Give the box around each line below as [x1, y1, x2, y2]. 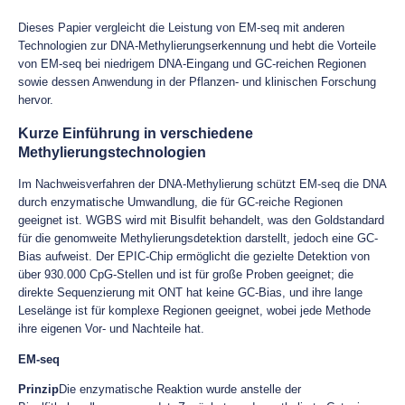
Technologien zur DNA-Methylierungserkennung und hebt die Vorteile [18, 39, 376, 52]
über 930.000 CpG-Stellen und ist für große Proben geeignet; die [18, 268, 353, 281]
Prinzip [18, 382, 59, 396]
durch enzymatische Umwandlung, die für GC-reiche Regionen [18, 195, 343, 209]
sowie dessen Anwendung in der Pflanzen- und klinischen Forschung [18, 75, 376, 89]
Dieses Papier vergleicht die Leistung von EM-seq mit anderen [18, 21, 344, 34]
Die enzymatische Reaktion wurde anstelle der [59, 382, 301, 396]
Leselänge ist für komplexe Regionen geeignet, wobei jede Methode [18, 304, 371, 317]
